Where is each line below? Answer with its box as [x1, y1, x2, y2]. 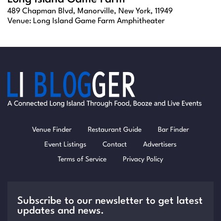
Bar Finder [158, 126, 189, 134]
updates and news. [17, 206, 104, 217]
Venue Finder [32, 126, 72, 134]
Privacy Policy [123, 156, 163, 163]
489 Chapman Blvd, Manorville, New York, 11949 [7, 7, 173, 16]
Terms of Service [58, 156, 107, 163]
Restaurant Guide [88, 126, 142, 134]
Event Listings [44, 141, 86, 148]
